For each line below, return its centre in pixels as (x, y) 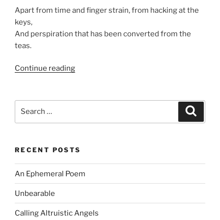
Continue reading (45, 69)
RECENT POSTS (48, 150)
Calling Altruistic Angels (57, 213)
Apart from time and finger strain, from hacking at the (107, 10)
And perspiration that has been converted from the (103, 34)
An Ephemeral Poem (50, 174)
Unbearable (35, 193)
